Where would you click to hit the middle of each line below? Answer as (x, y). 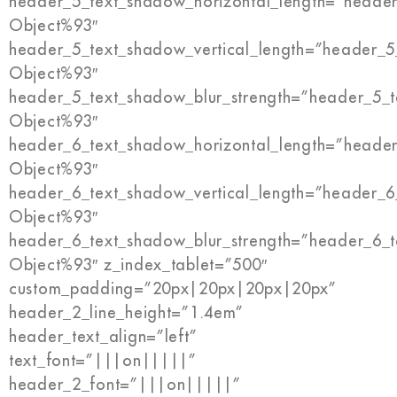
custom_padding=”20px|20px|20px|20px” (173, 289)
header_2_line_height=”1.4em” (127, 313)
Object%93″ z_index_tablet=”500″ (138, 265)
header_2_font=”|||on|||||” (125, 385)
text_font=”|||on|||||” (103, 361)
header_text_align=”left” (103, 337)
